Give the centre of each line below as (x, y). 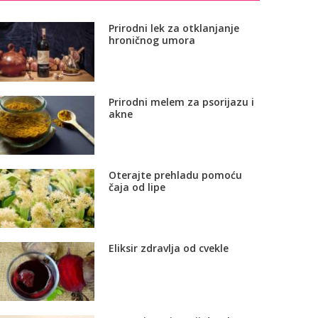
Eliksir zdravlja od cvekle (168, 248)
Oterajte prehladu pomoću (175, 175)
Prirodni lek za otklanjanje (174, 28)
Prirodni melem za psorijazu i (181, 102)
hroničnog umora (152, 40)
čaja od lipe (137, 187)
